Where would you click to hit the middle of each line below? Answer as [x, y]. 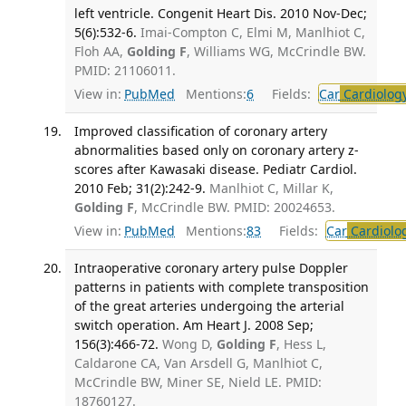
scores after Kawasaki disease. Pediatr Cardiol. [215, 169]
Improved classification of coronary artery [200, 131]
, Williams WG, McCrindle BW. [276, 52]
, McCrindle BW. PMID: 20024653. [234, 208]
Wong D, [189, 343]
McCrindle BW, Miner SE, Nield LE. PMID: [198, 382]
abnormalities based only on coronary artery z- [216, 150]
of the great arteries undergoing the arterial [209, 305]
